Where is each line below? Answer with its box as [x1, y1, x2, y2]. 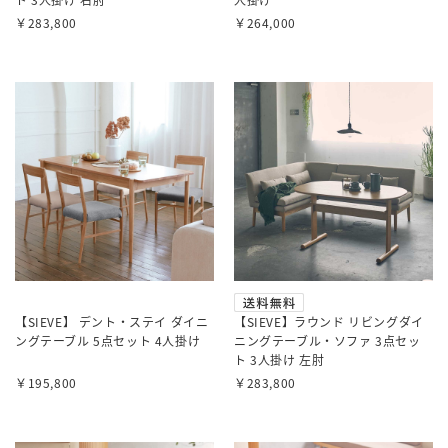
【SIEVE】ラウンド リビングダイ [234, 313, 424, 330]
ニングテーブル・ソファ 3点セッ [234, 332, 421, 349]
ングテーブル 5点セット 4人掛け [15, 332, 201, 349]
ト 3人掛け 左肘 [234, 351, 325, 368]
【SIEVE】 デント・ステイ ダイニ [15, 313, 209, 330]
